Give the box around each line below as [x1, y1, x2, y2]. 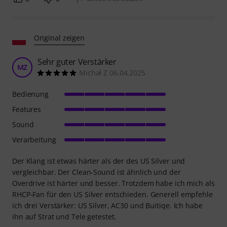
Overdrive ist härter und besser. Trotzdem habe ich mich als [12, 178, 215, 188]
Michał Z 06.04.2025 [79, 67, 145, 78]
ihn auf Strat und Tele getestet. [12, 211, 117, 221]
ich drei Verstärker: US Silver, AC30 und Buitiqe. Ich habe [12, 200, 203, 210]
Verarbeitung [12, 134, 56, 144]
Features [12, 104, 42, 114]
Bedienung [12, 89, 49, 99]
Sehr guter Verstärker [37, 56, 117, 67]
